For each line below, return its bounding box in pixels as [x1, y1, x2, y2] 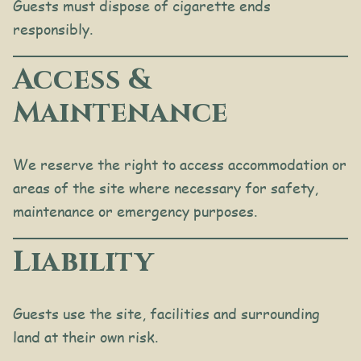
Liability [13, 243, 153, 282]
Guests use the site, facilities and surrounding [13, 304, 320, 324]
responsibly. [13, 19, 93, 39]
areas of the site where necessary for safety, [13, 178, 318, 198]
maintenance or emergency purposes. [13, 201, 257, 222]
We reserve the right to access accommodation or [13, 155, 346, 175]
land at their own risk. [13, 327, 158, 347]
